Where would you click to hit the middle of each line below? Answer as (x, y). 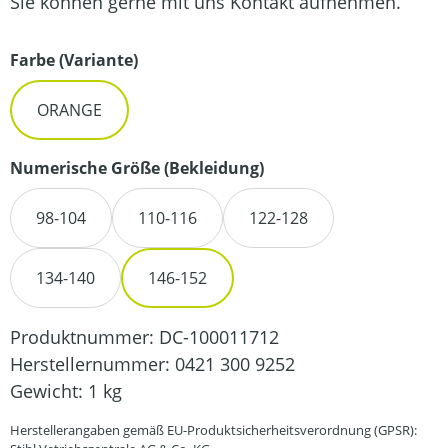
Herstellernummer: (92, 363)
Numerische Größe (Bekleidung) (137, 167)
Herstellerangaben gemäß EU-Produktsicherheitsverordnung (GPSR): (213, 429)
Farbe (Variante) (74, 59)
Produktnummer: (84, 336)
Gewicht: (49, 390)
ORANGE (69, 109)
